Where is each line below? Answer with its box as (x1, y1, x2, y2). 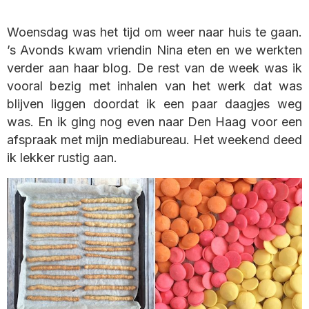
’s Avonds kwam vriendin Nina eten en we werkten (7, 43, 302, 58)
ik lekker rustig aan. (7, 150, 117, 166)
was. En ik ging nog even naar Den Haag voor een (7, 114, 302, 130)
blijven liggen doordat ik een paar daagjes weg (7, 97, 302, 112)
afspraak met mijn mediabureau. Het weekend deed (7, 132, 302, 148)
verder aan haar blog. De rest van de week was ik (7, 61, 302, 76)
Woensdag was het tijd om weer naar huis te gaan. (7, 25, 302, 40)
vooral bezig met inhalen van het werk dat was (7, 79, 302, 94)
